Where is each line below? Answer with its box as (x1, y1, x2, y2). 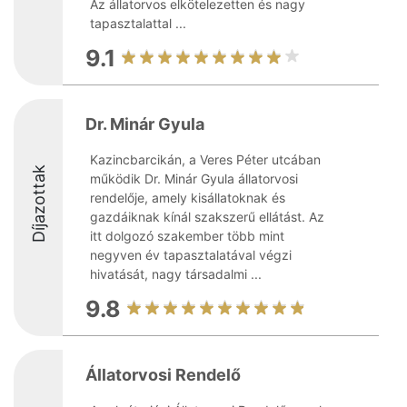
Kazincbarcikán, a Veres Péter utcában (90, 152, 321, 167)
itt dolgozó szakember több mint (90, 228, 284, 243)
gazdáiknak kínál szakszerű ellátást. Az (90, 209, 324, 224)
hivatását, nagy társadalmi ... (90, 266, 262, 282)
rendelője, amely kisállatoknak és (90, 190, 285, 205)
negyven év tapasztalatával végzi (90, 247, 292, 263)
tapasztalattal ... (90, 15, 186, 31)
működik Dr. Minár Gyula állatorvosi (90, 171, 298, 186)
